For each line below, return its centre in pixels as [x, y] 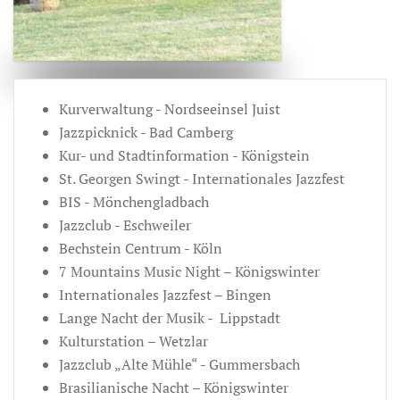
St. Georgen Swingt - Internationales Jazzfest [202, 178]
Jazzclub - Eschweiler [125, 225]
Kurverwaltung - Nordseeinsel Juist [170, 108]
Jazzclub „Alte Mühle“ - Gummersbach [179, 364]
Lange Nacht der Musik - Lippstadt [170, 317]
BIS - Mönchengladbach [134, 201]
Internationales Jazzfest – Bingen [165, 294]
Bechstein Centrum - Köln [141, 248]
